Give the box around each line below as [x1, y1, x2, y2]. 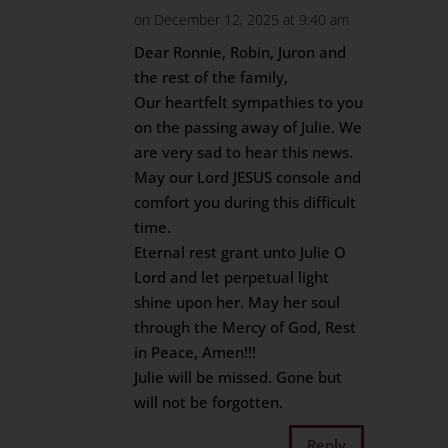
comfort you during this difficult [134, 192, 357, 212]
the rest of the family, [134, 67, 289, 87]
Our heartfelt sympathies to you [134, 92, 364, 112]
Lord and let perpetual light [134, 267, 330, 287]
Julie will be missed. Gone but [134, 367, 343, 387]
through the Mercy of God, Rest [134, 317, 357, 337]
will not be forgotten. [134, 392, 284, 412]
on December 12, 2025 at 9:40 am [134, 10, 350, 29]
